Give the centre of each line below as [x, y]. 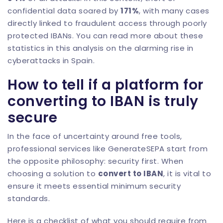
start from [186, 149]
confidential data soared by [64, 11]
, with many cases [174, 11]
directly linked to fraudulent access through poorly [107, 23]
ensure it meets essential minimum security [94, 186]
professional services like [58, 149]
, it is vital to [187, 173]
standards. [29, 198]
